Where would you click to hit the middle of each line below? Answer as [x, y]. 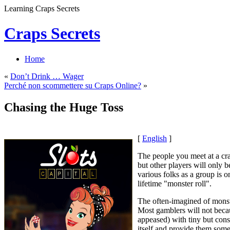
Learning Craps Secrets [42, 8]
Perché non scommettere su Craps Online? [73, 85]
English [155, 138]
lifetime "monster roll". [175, 183]
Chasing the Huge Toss [64, 107]
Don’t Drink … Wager [47, 76]
